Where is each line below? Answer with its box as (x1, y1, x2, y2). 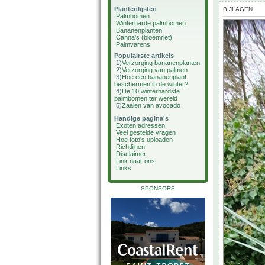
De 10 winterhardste (122, 88, 180, 95)
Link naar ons (116, 157, 155, 164)
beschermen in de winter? (114, 80, 188, 88)
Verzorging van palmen (122, 66, 188, 73)
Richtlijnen (116, 143, 145, 150)
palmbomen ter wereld (114, 95, 177, 102)
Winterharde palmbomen (116, 20, 186, 27)
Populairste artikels (114, 52, 174, 59)
